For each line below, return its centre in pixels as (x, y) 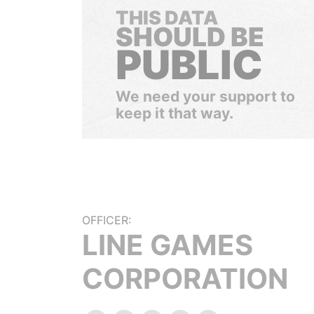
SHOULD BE (190, 37)
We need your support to (205, 96)
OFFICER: (107, 220)
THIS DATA (167, 18)
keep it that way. (175, 113)
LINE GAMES (168, 245)
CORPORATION (185, 279)
